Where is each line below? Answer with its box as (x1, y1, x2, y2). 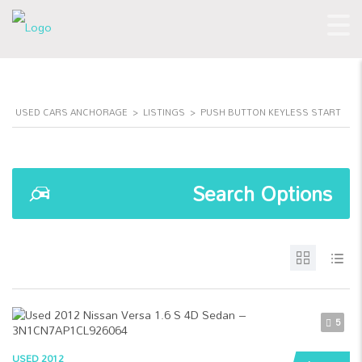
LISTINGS (143, 103, 185, 121)
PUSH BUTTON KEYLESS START (200, 103, 341, 121)
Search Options (192, 174, 332, 213)
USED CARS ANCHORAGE (15, 103, 128, 121)
